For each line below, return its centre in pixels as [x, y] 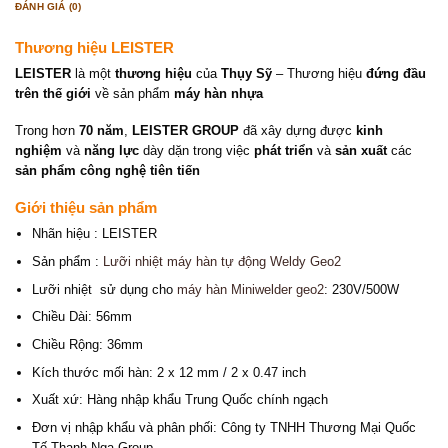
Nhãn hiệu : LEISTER [94, 234]
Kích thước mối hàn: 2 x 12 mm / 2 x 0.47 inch [168, 372]
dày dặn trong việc [196, 150]
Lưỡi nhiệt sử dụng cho [104, 289]
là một [93, 74]
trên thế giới [53, 94]
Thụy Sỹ [246, 74]
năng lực [111, 150]
